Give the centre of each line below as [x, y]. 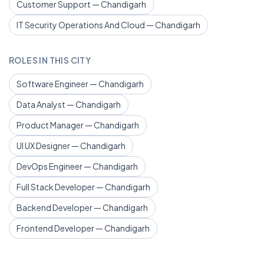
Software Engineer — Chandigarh [80, 84]
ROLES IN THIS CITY [50, 60]
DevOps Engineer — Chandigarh [77, 166]
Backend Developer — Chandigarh [82, 207]
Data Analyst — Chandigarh [69, 104]
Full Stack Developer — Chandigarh [83, 187]
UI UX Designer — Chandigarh [71, 146]
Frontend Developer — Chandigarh [83, 228]
